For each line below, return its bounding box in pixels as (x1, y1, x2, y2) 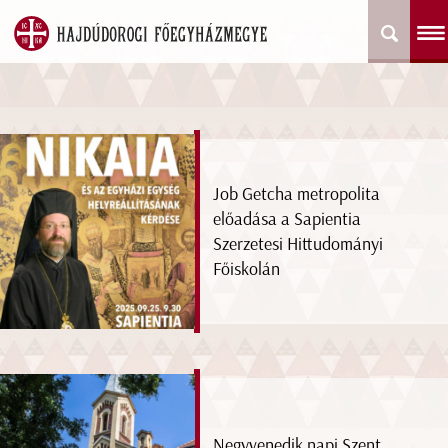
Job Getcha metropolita (213, 182, 381, 205)
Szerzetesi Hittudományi (213, 232, 384, 255)
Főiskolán (213, 257, 281, 280)
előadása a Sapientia (213, 207, 362, 230)
